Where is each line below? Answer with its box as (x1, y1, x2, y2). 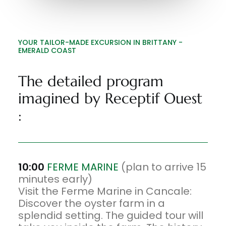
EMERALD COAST (18, 45, 76, 55)
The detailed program (18, 72, 163, 90)
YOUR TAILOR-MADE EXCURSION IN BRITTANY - (18, 37, 183, 47)
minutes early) (18, 172, 92, 186)
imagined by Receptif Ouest (18, 89, 202, 107)
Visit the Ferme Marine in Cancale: (18, 184, 192, 198)
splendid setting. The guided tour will (18, 208, 203, 222)
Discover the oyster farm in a (18, 196, 165, 210)
